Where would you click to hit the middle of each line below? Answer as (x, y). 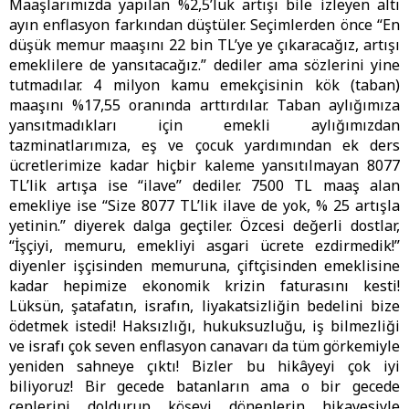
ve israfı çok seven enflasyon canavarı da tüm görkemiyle (204, 346)
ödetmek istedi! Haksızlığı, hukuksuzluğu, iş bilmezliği (204, 326)
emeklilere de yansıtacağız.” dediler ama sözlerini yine (204, 65)
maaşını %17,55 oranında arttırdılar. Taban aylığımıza (204, 105)
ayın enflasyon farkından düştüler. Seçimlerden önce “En (204, 25)
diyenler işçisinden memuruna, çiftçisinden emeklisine (204, 266)
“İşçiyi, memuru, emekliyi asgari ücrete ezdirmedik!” (204, 246)
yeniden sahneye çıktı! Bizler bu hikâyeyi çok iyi (204, 367)
